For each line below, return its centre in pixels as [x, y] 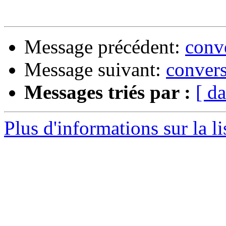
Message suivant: [95, 70]
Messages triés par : [107, 92]
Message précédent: [105, 47]
